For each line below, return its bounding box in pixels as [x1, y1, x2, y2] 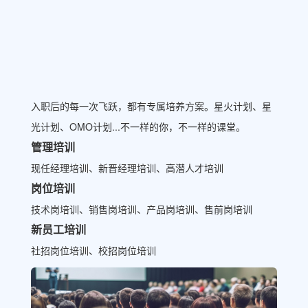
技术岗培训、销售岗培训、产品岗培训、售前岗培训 [31, 201, 252, 216]
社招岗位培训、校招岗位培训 [31, 243, 156, 257]
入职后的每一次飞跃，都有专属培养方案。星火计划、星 [31, 98, 272, 113]
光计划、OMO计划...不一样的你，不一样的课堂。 [31, 119, 245, 133]
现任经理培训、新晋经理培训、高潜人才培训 [31, 160, 223, 175]
